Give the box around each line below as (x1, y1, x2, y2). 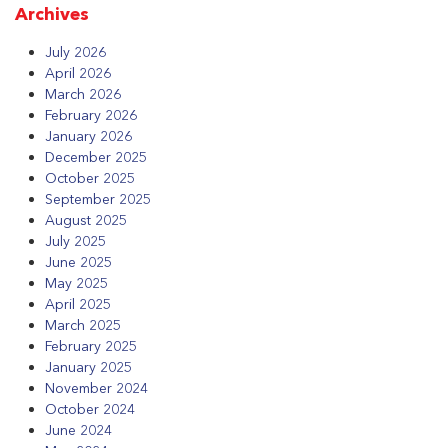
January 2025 (45, 358, 132, 377)
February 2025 (45, 337, 137, 356)
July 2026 (45, 43, 106, 62)
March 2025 (45, 316, 121, 335)
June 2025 (45, 253, 112, 272)
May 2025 (45, 274, 108, 293)
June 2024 (45, 421, 112, 440)
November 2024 (45, 379, 148, 398)
